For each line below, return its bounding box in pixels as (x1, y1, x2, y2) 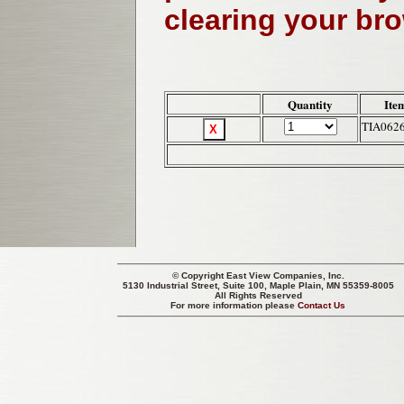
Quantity (288, 96, 333, 114)
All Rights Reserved (215, 290, 302, 300)
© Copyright (172, 271, 226, 280)
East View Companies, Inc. (226, 271, 344, 280)
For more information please (170, 300, 298, 310)
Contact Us (298, 300, 346, 310)
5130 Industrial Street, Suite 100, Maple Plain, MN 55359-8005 (123, 280, 394, 290)
